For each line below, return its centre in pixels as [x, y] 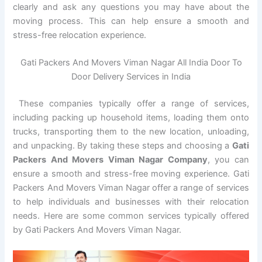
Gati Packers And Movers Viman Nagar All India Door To [131, 62]
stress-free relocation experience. [80, 35]
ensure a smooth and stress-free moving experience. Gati [131, 173]
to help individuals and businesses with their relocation [131, 201]
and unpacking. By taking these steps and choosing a [123, 145]
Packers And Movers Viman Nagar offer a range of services [131, 187]
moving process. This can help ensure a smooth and [131, 21]
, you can [228, 159]
